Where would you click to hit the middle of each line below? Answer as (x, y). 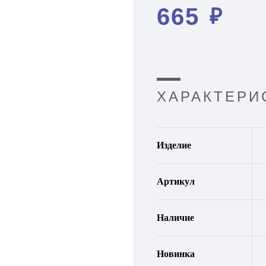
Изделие (174, 145)
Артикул (176, 181)
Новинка (176, 254)
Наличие (175, 218)
